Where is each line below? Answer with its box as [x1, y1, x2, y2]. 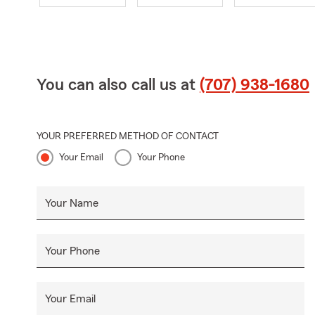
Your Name [45, 197, 98, 209]
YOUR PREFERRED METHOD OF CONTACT [37, 131, 219, 141]
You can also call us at [37, 76, 200, 94]
